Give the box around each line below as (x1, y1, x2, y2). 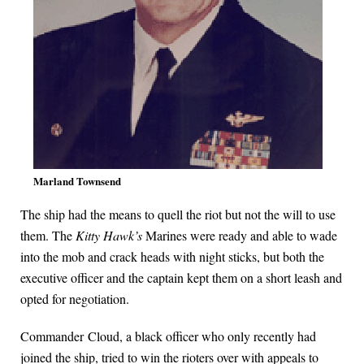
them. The (20, 227, 76, 245)
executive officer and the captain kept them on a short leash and (20, 269, 342, 287)
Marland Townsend (33, 173, 121, 189)
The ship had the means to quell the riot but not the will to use (20, 206, 336, 223)
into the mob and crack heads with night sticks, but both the (20, 248, 324, 266)
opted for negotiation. (20, 290, 129, 308)
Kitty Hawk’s (76, 227, 145, 245)
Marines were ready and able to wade (145, 227, 337, 245)
